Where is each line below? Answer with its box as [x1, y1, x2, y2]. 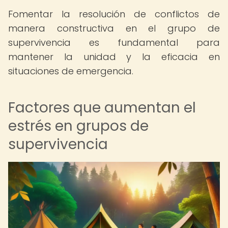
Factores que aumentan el [8, 98, 196, 118]
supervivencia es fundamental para [8, 36, 220, 49]
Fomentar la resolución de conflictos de [8, 8, 220, 20]
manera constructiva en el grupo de [8, 22, 220, 35]
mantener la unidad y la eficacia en [8, 50, 220, 63]
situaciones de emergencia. [8, 65, 133, 77]
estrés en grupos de [8, 116, 149, 136]
